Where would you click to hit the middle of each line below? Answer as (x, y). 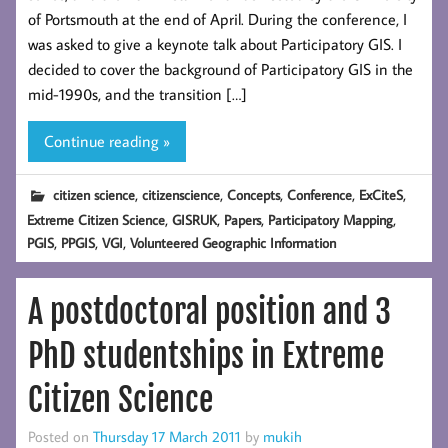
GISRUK (195, 220)
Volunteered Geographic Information (233, 243)
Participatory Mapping (331, 220)
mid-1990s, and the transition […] (137, 94)
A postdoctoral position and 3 (209, 312)
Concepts (254, 194)
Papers (243, 220)
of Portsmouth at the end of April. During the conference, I (217, 19)
